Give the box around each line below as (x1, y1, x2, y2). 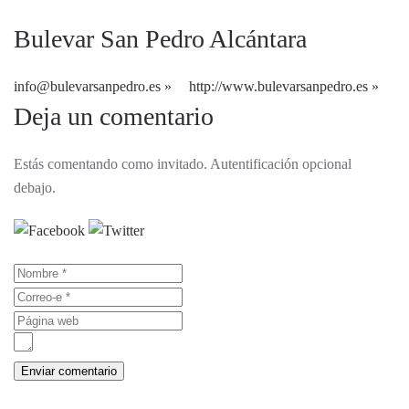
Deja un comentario (14, 102, 214, 131)
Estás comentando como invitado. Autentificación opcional (14, 156, 351, 172)
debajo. (14, 180, 56, 195)
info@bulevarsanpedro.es (14, 79, 161, 94)
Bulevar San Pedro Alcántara (14, 25, 307, 53)
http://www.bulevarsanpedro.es (189, 79, 368, 94)
